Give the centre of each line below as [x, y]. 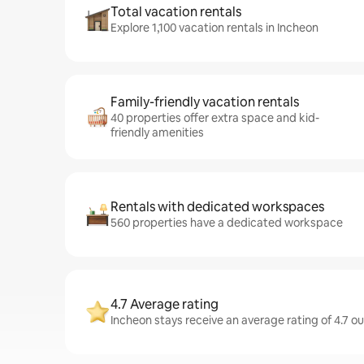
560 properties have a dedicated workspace [227, 223]
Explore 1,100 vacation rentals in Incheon [214, 28]
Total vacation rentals [176, 12]
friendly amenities [157, 132]
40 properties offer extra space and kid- [215, 118]
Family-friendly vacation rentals [205, 102]
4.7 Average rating [165, 304]
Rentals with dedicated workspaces [217, 207]
